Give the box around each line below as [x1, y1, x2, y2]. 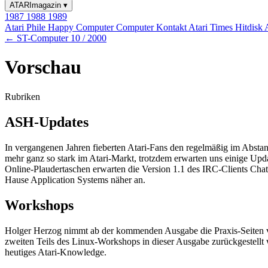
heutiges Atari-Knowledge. [5, 246, 106, 257]
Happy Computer [48, 22, 116, 32]
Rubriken [5, 91, 40, 102]
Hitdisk [235, 22, 264, 32]
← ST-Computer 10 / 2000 [5, 33, 106, 43]
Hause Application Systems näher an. [5, 174, 145, 185]
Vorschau [5, 56, 81, 78]
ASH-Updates [5, 114, 89, 130]
